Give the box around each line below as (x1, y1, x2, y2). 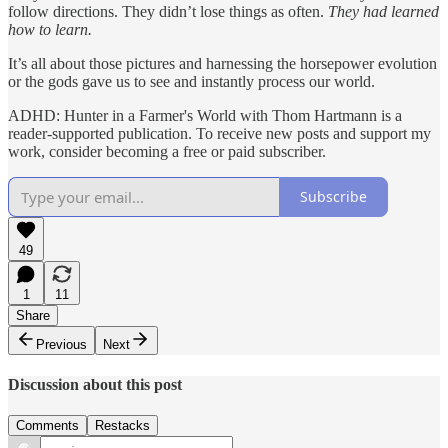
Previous (36, 336, 87, 352)
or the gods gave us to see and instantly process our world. (8, 72, 375, 90)
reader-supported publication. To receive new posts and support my (8, 124, 431, 142)
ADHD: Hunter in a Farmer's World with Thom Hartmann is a (8, 106, 402, 124)
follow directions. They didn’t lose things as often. (8, 2, 328, 20)
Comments (16, 418, 79, 434)
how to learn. (8, 20, 92, 38)
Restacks (95, 418, 150, 434)
